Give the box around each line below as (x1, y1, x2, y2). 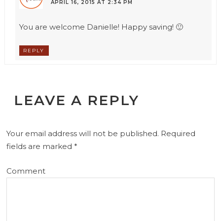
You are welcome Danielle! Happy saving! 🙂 (19, 22, 183, 32)
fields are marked (6, 141, 74, 151)
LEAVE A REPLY (14, 91, 140, 109)
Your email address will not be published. (6, 128, 159, 138)
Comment (6, 166, 46, 176)
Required (159, 128, 196, 138)
